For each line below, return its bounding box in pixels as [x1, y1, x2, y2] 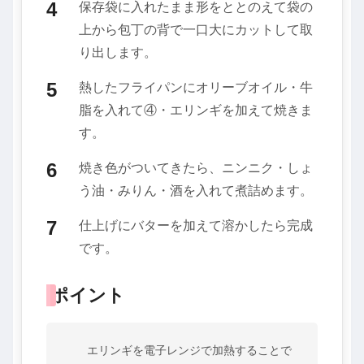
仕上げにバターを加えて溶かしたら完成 [79, 218, 313, 232]
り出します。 [79, 45, 157, 59]
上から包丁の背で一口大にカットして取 [79, 22, 313, 37]
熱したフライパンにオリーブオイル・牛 [79, 80, 313, 94]
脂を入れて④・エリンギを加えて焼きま [79, 102, 313, 117]
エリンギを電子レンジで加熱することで [87, 343, 292, 357]
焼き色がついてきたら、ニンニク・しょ [79, 160, 313, 175]
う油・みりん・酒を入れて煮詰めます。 [79, 183, 313, 197]
